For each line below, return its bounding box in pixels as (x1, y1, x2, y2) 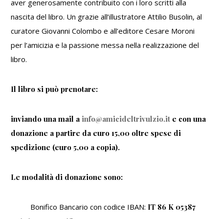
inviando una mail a (11, 114, 82, 124)
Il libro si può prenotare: (11, 84, 98, 94)
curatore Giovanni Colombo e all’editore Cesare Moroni (11, 26, 195, 36)
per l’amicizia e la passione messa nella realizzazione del (11, 40, 199, 50)
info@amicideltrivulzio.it (82, 114, 171, 124)
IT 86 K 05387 (148, 202, 196, 212)
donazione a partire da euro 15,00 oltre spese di (11, 128, 181, 138)
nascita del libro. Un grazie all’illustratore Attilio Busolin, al (11, 12, 202, 22)
